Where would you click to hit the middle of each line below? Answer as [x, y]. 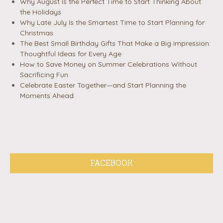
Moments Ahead [47, 95]
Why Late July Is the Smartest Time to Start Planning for [112, 22]
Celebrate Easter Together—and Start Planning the [103, 85]
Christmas [37, 33]
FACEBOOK [111, 163]
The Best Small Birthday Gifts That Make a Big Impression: [115, 43]
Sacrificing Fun [44, 74]
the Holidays [41, 12]
